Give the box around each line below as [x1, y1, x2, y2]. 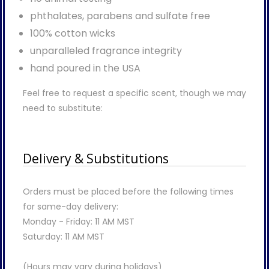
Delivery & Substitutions [23, 150, 169, 168]
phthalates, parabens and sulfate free [29, 9, 210, 23]
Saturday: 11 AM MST [23, 231, 104, 243]
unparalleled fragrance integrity [29, 44, 182, 58]
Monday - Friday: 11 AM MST [23, 216, 134, 228]
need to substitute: [23, 102, 103, 115]
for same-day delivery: [23, 201, 118, 213]
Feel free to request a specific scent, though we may [23, 87, 246, 100]
